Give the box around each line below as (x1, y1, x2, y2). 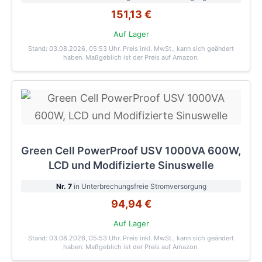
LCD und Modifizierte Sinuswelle (48, 159, 214, 172)
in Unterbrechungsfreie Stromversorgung (71, 182, 206, 191)
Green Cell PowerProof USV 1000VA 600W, (21, 144, 241, 157)
